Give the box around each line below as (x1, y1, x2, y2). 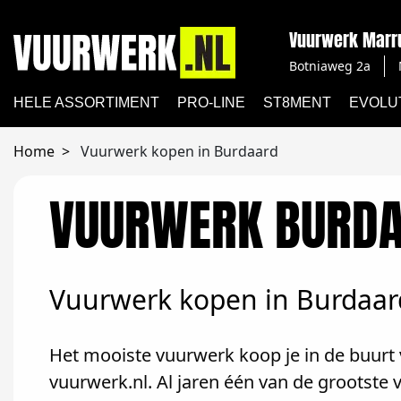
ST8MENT (263, 95, 331, 110)
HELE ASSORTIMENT (13, 95, 159, 110)
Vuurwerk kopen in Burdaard (81, 141, 278, 161)
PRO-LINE (177, 95, 245, 110)
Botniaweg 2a (289, 56, 371, 74)
